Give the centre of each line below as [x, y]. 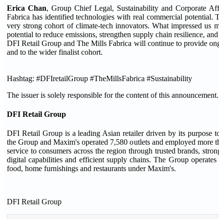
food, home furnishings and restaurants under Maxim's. [91, 169]
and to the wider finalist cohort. [55, 52]
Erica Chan [27, 8]
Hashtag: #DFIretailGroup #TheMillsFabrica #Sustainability [99, 78]
